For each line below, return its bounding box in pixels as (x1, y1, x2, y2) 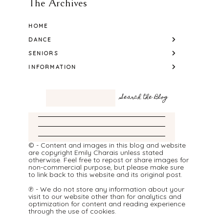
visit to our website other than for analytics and (28, 192, 182, 201)
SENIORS (28, 49, 58, 57)
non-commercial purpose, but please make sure (28, 162, 184, 172)
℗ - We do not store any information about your (28, 184, 185, 194)
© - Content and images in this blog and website (28, 140, 186, 150)
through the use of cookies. (28, 206, 117, 216)
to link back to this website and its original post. (28, 170, 183, 179)
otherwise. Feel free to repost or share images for (28, 155, 189, 164)
